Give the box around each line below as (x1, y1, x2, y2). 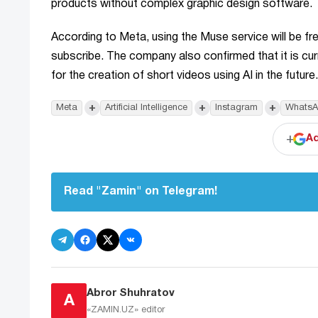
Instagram (215, 104, 258, 113)
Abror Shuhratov (87, 287, 175, 298)
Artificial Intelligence (105, 104, 187, 113)
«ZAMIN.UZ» (87, 305, 141, 314)
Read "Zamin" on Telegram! (64, 187, 217, 197)
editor (141, 305, 165, 314)
